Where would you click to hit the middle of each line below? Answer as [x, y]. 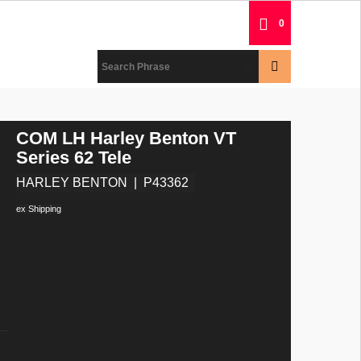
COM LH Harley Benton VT [126, 138]
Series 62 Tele [74, 157]
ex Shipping [39, 208]
